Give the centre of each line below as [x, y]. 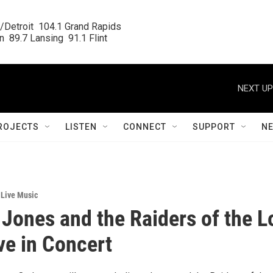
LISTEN [81, 127]
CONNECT [145, 127]
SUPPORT [214, 127]
